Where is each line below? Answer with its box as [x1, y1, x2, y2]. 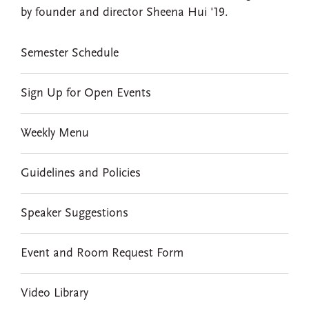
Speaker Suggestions [21, 207, 128, 220]
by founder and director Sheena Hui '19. [21, 6, 228, 19]
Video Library [21, 287, 88, 300]
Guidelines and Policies [21, 167, 141, 180]
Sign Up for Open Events [21, 87, 151, 100]
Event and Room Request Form [21, 247, 183, 260]
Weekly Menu [21, 127, 89, 140]
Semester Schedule [21, 47, 119, 60]
